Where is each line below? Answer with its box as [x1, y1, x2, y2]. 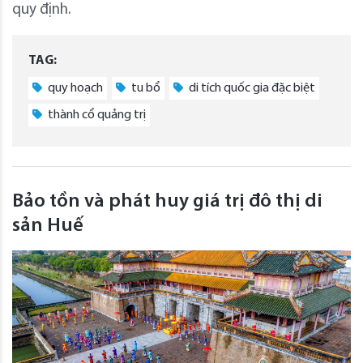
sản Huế [12, 216, 83, 237]
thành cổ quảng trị [45, 109, 146, 122]
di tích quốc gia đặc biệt [186, 82, 315, 96]
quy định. [12, 2, 70, 19]
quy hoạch [45, 82, 103, 96]
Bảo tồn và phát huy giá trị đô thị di [12, 192, 322, 212]
